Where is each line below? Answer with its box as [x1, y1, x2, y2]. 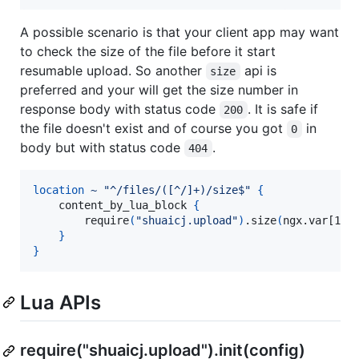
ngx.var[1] [283, 213, 347, 227]
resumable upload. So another [20, 62, 206, 79]
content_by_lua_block [33, 198, 193, 212]
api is [240, 62, 280, 79]
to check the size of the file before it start [20, 42, 276, 59]
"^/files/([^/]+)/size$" [103, 183, 251, 196]
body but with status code [20, 139, 184, 155]
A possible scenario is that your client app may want [20, 23, 339, 40]
